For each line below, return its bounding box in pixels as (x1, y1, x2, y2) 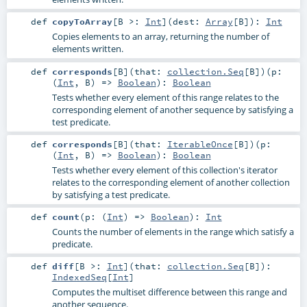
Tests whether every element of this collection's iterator (51, 163, 278, 176)
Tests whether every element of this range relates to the (51, 90, 279, 103)
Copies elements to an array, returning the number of (51, 30, 269, 43)
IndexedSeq (51, 271, 107, 282)
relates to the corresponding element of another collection (51, 175, 290, 188)
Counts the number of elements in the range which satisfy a (51, 225, 294, 238)
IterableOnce (167, 138, 233, 149)
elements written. (51, 42, 123, 56)
